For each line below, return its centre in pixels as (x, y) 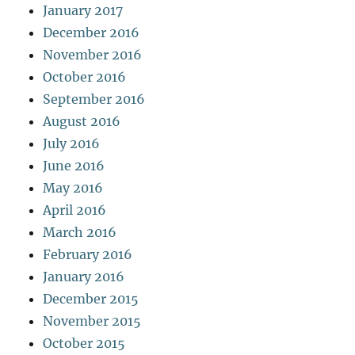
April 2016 (75, 210)
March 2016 (80, 233)
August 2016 (82, 122)
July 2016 (72, 144)
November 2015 (92, 321)
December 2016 (92, 33)
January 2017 (83, 11)
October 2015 (84, 344)
